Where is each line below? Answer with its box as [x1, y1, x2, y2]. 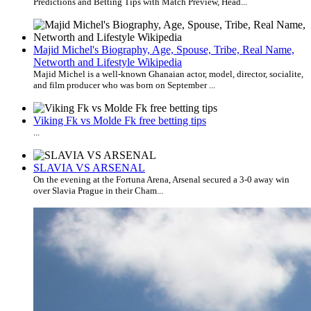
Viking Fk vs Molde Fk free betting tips [33, 114, 206, 126]
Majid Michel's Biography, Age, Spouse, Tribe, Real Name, [33, 43, 294, 56]
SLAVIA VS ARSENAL [33, 161, 145, 174]
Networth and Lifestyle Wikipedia [33, 56, 182, 68]
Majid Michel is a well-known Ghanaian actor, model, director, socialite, [33, 68, 303, 79]
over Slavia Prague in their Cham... [33, 185, 163, 196]
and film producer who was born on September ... [33, 79, 215, 90]
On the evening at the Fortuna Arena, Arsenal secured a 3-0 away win [33, 174, 289, 185]
